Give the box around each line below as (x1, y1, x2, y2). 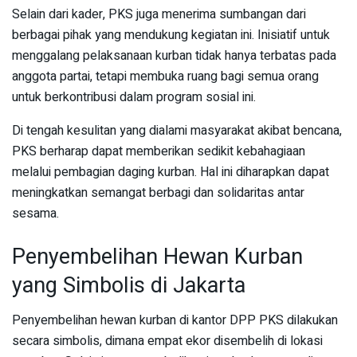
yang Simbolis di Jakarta (12, 269, 245, 301)
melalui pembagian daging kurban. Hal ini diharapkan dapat (12, 163, 329, 182)
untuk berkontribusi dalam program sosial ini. (12, 88, 256, 108)
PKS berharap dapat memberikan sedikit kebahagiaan (12, 142, 305, 162)
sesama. (12, 204, 59, 224)
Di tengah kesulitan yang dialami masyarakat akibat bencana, (12, 121, 342, 141)
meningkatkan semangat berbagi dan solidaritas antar (12, 183, 304, 203)
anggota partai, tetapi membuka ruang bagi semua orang (12, 67, 319, 87)
